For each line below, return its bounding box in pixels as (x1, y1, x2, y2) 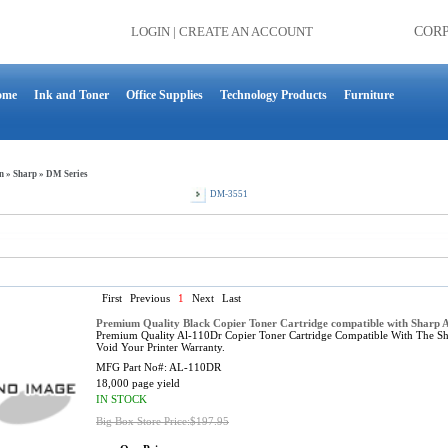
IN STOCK (96, 393, 147, 405)
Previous (130, 292, 170, 304)
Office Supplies (126, 88, 203, 102)
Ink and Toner (34, 88, 109, 102)
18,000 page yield (96, 377, 180, 389)
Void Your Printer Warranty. (96, 341, 225, 353)
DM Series (46, 169, 88, 179)
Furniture (344, 88, 394, 102)
